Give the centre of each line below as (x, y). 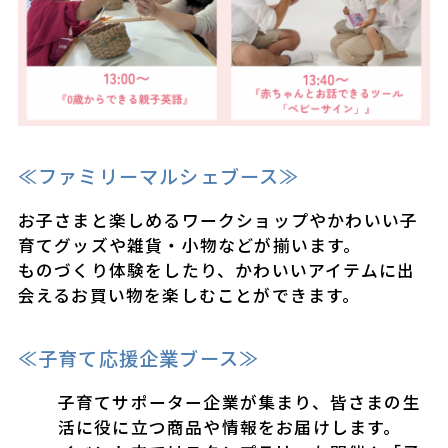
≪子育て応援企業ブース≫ (138, 358)
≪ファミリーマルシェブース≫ (158, 176)
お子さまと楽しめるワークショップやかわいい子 (218, 220)
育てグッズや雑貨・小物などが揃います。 (189, 245)
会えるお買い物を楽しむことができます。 (189, 295)
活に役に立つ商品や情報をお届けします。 (229, 426)
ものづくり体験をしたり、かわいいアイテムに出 (216, 270)
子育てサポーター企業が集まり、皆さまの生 (239, 401)
